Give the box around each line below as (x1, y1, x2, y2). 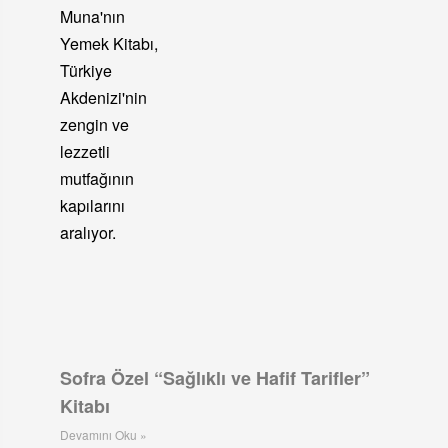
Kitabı (59, 393, 110, 420)
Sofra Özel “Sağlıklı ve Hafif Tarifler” (59, 365, 370, 392)
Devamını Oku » (59, 426, 147, 444)
